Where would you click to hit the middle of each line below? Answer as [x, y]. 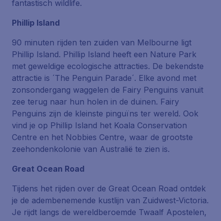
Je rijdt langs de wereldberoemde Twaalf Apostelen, [109, 212]
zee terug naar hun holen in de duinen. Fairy [95, 102]
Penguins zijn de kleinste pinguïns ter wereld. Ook [105, 113]
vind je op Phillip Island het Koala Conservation [99, 125]
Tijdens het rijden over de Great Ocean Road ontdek [109, 188]
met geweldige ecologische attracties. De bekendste [108, 66]
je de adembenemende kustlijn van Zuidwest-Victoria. [110, 200]
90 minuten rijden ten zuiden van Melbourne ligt [102, 42]
